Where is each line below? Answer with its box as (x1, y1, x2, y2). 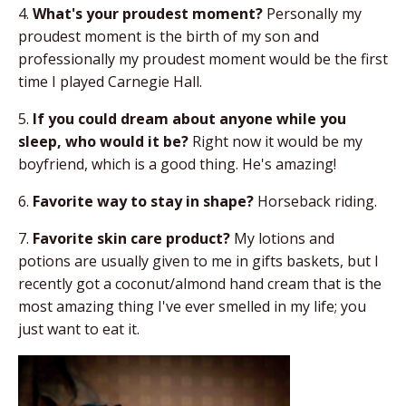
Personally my (263, 4, 362, 24)
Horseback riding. (254, 191, 377, 212)
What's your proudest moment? (33, 4, 263, 24)
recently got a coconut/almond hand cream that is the (18, 274, 382, 295)
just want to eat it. (18, 319, 140, 340)
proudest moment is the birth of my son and (18, 26, 319, 47)
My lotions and (230, 228, 334, 249)
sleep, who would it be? (18, 131, 188, 152)
